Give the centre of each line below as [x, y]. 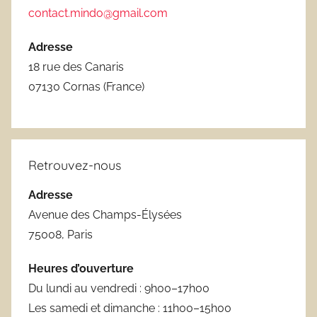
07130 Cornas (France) [86, 86]
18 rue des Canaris [76, 67]
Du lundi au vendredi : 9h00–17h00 [119, 288]
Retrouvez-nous [75, 165]
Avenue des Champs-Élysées [105, 214]
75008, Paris [60, 234]
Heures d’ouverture [81, 268]
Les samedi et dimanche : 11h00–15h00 [130, 308]
